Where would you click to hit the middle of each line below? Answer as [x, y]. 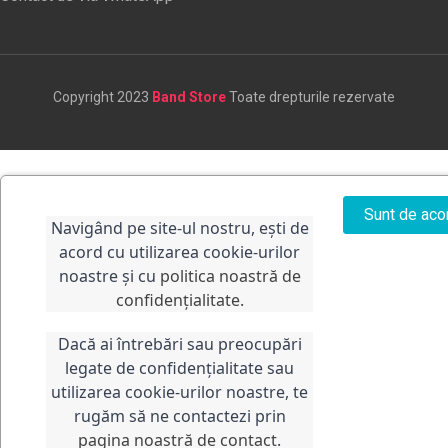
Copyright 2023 [102, 96]
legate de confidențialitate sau [179, 368]
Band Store [190, 96]
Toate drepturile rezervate [312, 96]
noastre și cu [109, 276]
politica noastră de [230, 276]
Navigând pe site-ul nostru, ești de [179, 228]
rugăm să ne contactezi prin [179, 416]
